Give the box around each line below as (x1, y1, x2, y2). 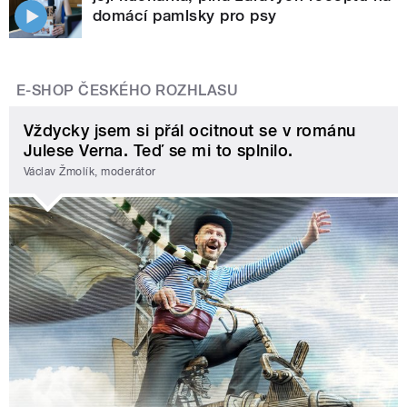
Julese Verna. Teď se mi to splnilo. (24, 140, 293, 160)
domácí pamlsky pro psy (93, 5, 277, 25)
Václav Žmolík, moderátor (24, 165, 156, 179)
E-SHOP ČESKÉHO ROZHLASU (16, 81, 239, 99)
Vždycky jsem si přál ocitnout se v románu (24, 120, 356, 140)
